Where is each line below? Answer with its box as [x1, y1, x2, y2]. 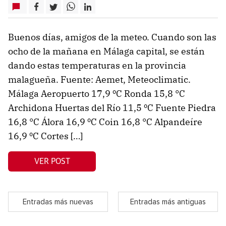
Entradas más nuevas [23, 198, 93, 206]
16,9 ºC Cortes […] [8, 130, 83, 142]
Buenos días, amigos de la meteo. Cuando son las [8, 31, 216, 43]
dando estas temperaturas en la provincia [8, 60, 186, 72]
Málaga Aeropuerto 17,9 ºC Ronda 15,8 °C [8, 88, 185, 100]
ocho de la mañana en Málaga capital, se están [8, 45, 205, 58]
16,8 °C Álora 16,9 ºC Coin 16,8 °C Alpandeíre [8, 116, 202, 128]
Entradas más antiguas [130, 198, 206, 206]
